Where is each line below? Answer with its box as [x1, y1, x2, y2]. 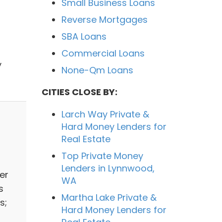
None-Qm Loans [61, 63, 133, 76]
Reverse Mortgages [61, 13, 148, 26]
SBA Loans [61, 30, 107, 43]
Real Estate [61, 132, 111, 145]
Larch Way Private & [61, 108, 149, 120]
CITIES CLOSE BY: [41, 85, 117, 98]
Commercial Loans [61, 47, 145, 59]
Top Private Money [61, 149, 143, 162]
